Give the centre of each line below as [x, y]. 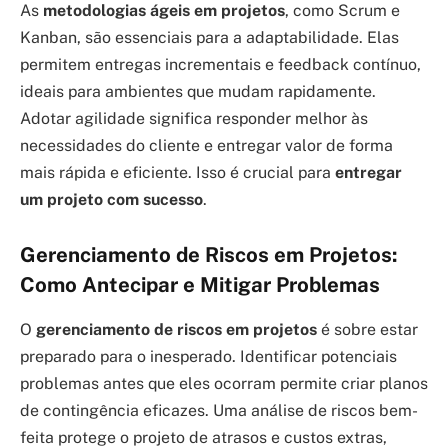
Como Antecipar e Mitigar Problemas [200, 285]
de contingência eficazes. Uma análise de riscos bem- [219, 410]
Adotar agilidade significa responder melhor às [194, 118]
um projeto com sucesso [111, 199]
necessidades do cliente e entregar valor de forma [206, 145]
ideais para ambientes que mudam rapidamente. [198, 91]
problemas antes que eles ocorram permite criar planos [224, 383]
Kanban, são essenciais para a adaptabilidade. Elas [209, 37]
